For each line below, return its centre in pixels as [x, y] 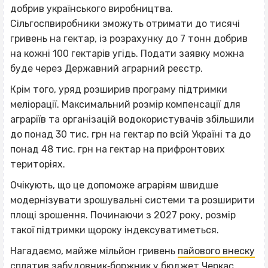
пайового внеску [216, 251]
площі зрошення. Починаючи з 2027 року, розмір [123, 215]
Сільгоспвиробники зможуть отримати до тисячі [125, 24]
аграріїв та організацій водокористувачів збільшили [132, 120]
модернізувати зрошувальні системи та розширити [133, 200]
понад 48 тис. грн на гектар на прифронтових [118, 150]
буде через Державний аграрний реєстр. [106, 69]
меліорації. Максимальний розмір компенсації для [125, 105]
